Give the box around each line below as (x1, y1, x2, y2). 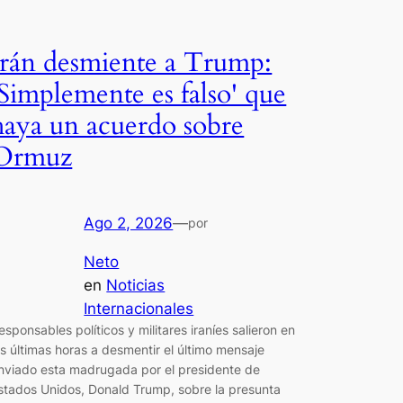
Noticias (106, 275, 166, 294)
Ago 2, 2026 (84, 213, 174, 232)
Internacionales (84, 299, 194, 318)
